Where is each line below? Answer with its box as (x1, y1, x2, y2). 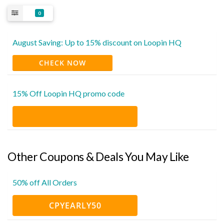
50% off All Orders (12, 177, 77, 187)
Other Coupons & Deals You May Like (7, 149, 189, 163)
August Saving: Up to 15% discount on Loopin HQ (12, 37, 181, 47)
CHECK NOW (39, 57, 86, 67)
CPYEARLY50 (48, 199, 101, 211)
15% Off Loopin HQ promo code (12, 88, 124, 98)
